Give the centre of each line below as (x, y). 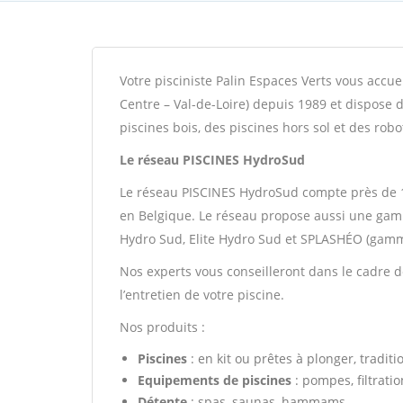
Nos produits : (162, 327)
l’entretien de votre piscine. (202, 295)
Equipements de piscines (215, 380)
